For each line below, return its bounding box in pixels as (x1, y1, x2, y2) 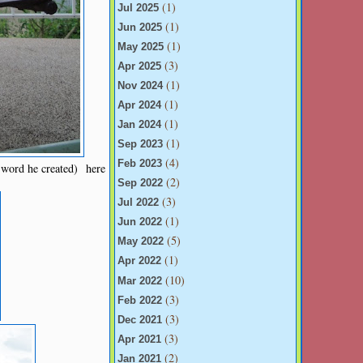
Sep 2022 (117, 177, 163, 190)
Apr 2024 (117, 99, 161, 111)
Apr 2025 (117, 60, 161, 72)
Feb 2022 (117, 294, 162, 306)
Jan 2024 (117, 119, 161, 131)
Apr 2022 (117, 255, 161, 267)
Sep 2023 (117, 139, 163, 151)
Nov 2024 (117, 79, 163, 92)
